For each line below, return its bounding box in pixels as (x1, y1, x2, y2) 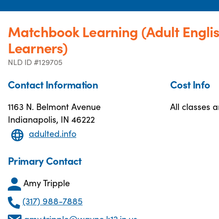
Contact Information (8, 77, 98, 91)
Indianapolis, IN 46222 (8, 113, 95, 125)
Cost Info (170, 77, 210, 91)
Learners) (8, 37, 68, 57)
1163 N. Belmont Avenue (8, 100, 101, 112)
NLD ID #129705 (8, 56, 63, 67)
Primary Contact (8, 153, 82, 168)
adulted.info (29, 127, 76, 140)
